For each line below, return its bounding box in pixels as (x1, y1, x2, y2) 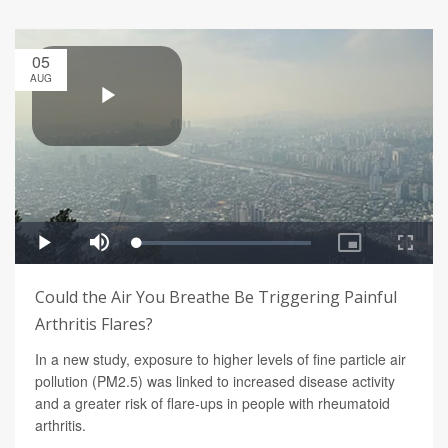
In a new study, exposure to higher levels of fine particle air (35, 349, 406, 370)
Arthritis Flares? (35, 313, 153, 336)
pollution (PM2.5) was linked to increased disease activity (35, 371, 395, 392)
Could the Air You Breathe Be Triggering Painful (35, 286, 397, 309)
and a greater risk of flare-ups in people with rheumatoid (35, 393, 390, 414)
